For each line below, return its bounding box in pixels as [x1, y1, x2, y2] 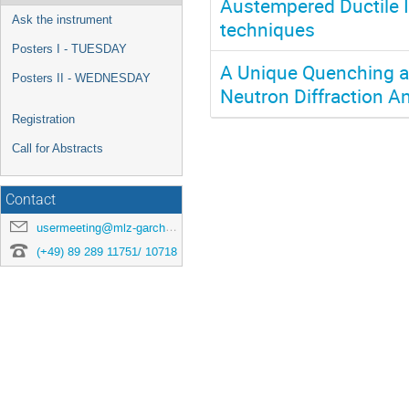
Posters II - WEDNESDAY [12, 70, 151, 85]
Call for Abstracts [12, 141, 103, 155]
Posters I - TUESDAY [12, 41, 127, 56]
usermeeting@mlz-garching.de [37, 219, 165, 236]
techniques [220, 16, 315, 42]
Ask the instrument [12, 12, 112, 26]
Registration [12, 111, 75, 126]
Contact [5, 191, 56, 208]
